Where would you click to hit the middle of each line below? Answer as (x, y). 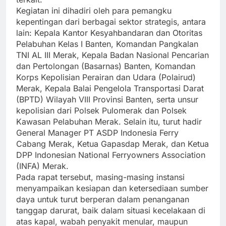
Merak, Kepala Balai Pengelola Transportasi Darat (110, 88)
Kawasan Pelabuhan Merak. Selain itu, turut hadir (109, 121)
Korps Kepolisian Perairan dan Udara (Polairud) (106, 77)
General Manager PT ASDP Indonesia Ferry (97, 132)
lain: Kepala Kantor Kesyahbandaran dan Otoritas (109, 33)
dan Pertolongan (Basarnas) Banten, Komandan (106, 66)
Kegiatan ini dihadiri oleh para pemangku (94, 10)
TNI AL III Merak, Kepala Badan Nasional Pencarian (112, 55)
